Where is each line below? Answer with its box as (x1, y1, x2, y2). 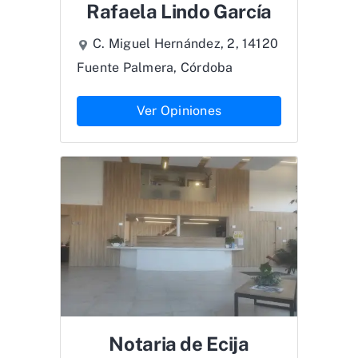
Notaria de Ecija (109, 332, 249, 356)
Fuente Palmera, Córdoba (77, 60, 233, 76)
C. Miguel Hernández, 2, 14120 (93, 36, 279, 52)
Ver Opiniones (136, 103, 222, 119)
